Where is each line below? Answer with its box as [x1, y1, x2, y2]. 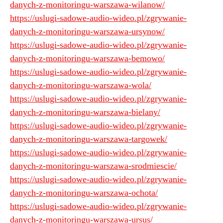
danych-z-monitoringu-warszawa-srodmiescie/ [10, 160, 177, 172]
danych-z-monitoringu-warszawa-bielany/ [10, 107, 160, 118]
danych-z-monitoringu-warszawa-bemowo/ [10, 53, 165, 64]
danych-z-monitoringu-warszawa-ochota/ [10, 187, 158, 199]
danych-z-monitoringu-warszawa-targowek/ [10, 133, 167, 145]
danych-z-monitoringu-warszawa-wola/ [10, 80, 151, 91]
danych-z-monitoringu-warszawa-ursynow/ [10, 26, 165, 37]
